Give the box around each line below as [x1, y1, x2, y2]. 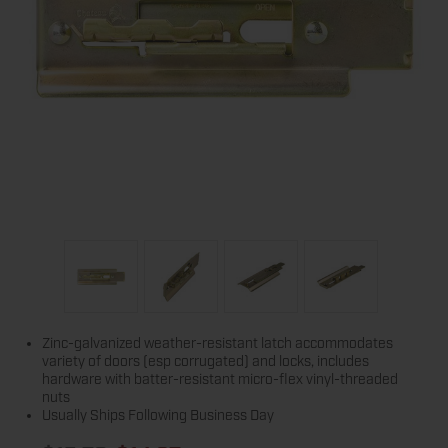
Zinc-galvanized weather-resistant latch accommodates [42, 335, 394, 352]
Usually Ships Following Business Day [42, 407, 275, 424]
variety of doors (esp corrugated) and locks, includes [42, 353, 370, 370]
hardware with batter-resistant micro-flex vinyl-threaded [42, 371, 399, 388]
